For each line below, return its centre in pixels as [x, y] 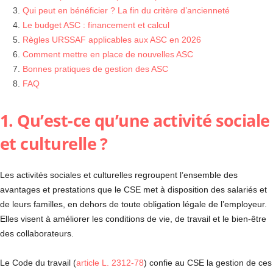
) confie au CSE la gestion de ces [208, 263]
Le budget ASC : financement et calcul [96, 25]
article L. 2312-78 [110, 263]
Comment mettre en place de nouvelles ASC [108, 54]
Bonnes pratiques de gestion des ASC [95, 69]
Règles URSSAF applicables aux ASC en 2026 [112, 40]
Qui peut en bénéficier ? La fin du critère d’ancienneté [126, 10]
